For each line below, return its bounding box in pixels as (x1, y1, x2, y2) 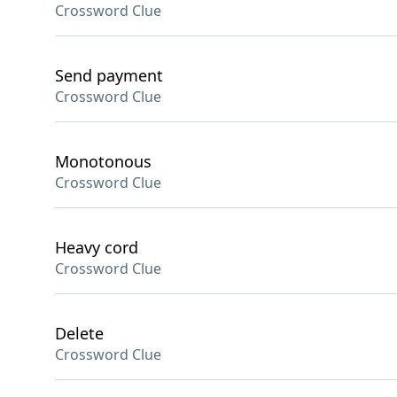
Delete (55, 323, 104, 344)
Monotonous (55, 151, 152, 172)
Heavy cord (55, 237, 138, 258)
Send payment (55, 65, 163, 86)
